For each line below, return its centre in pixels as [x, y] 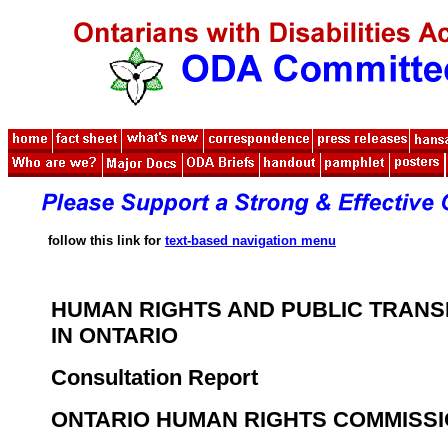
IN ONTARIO [114, 336]
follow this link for [106, 241]
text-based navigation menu [250, 241]
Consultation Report [154, 378]
